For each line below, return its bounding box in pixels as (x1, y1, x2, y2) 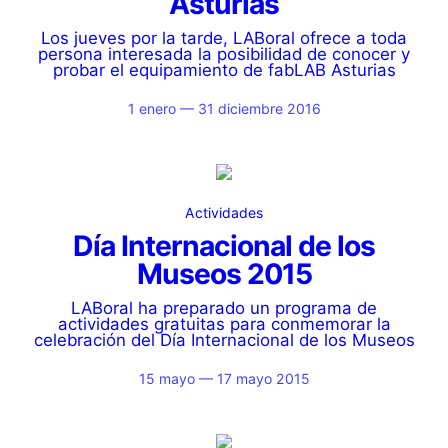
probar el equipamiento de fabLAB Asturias (52, 60, 396, 80)
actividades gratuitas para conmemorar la (57, 314, 391, 334)
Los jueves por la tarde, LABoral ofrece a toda (41, 28, 407, 48)
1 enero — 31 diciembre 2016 (127, 100, 321, 117)
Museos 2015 (136, 257, 312, 291)
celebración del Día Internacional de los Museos (33, 330, 415, 350)
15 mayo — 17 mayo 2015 (138, 370, 310, 387)
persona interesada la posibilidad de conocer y (38, 44, 410, 64)
